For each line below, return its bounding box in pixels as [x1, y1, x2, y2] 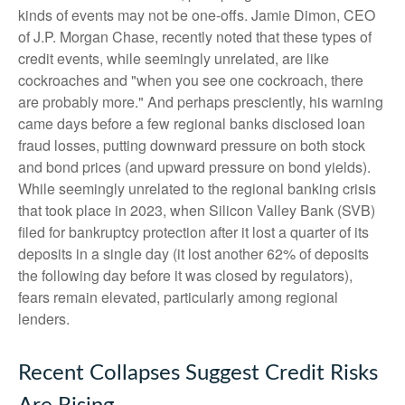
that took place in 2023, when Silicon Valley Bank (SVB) [18, 200, 375, 221]
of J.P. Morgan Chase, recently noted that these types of [18, 26, 372, 47]
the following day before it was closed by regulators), [18, 265, 353, 286]
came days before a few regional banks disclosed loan [18, 113, 365, 134]
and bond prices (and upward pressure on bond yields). [18, 156, 371, 177]
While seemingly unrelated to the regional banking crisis [18, 178, 376, 199]
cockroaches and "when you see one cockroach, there [18, 70, 363, 90]
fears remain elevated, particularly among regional [18, 287, 338, 307]
